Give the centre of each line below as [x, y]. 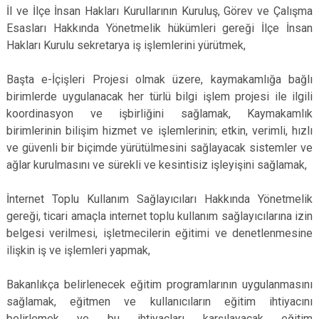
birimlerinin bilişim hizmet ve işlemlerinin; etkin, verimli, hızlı [159, 131]
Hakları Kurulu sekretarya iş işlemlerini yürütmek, [126, 45]
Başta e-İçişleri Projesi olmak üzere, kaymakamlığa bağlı [159, 79]
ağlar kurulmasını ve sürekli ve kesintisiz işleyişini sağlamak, [157, 165]
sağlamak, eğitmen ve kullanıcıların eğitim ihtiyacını [159, 302]
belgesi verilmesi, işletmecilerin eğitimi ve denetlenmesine [159, 233]
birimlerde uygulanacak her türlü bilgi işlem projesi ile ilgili [159, 96]
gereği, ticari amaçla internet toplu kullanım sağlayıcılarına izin [159, 216]
